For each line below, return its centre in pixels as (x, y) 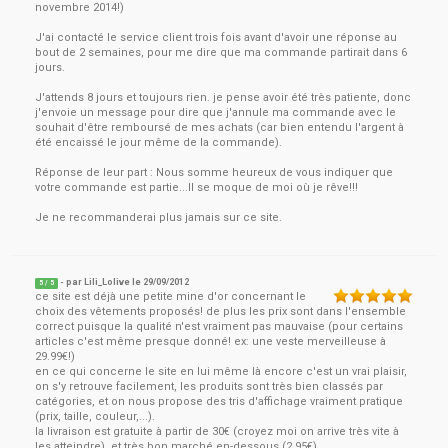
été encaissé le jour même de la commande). (158, 142)
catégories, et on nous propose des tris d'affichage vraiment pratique (219, 401)
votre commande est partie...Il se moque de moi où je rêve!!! (196, 187)
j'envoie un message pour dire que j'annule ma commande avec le (215, 112)
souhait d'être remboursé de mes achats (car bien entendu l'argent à (219, 127)
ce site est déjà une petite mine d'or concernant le (170, 296)
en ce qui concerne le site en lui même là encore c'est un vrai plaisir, (221, 371)
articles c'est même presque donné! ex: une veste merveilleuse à (210, 341)
